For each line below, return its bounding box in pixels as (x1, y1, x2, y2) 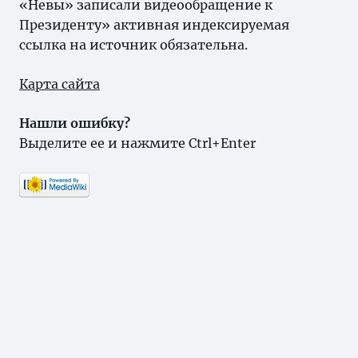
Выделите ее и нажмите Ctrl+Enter (19, 135, 256, 151)
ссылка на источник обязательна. (19, 37, 248, 53)
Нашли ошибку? (19, 115, 130, 131)
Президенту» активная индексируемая (19, 17, 289, 33)
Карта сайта (19, 76, 100, 92)
